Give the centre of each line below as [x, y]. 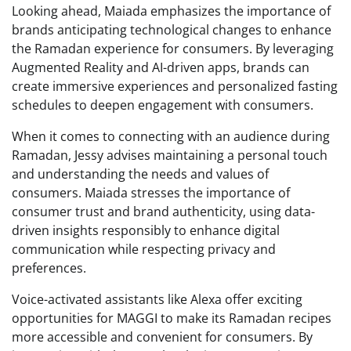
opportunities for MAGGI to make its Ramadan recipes [172, 318]
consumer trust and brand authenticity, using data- [163, 212]
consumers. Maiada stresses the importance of [151, 193]
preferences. [49, 268]
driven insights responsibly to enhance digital [146, 230]
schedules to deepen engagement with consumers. [163, 105]
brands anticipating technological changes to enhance [172, 30]
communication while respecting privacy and [144, 249]
